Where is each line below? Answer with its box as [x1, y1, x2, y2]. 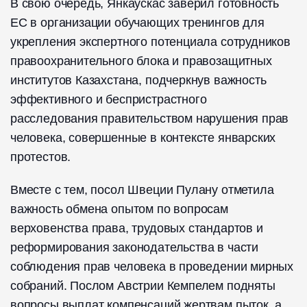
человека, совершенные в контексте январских [10, 130, 276, 145]
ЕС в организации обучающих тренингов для [10, 15, 265, 29]
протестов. [10, 149, 71, 164]
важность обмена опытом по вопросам [10, 201, 228, 216]
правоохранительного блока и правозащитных [10, 53, 272, 68]
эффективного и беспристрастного [10, 92, 207, 106]
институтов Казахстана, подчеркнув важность [10, 73, 267, 87]
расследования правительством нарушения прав [10, 111, 289, 125]
